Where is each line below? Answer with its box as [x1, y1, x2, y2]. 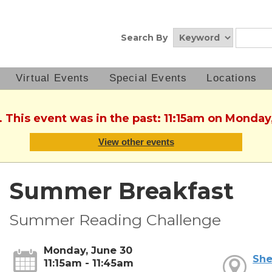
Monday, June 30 [43, 244, 132, 257]
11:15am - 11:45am [43, 257, 134, 270]
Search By [121, 32, 168, 43]
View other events [98, 137, 174, 148]
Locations [206, 72, 257, 84]
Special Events [109, 72, 188, 84]
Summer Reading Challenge [8, 211, 221, 229]
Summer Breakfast [8, 177, 234, 205]
